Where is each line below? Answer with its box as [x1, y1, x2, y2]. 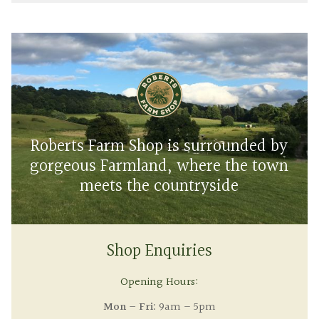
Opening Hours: [120, 273, 199, 292]
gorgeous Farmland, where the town [30, 152, 289, 180]
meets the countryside [80, 172, 239, 200]
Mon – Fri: [103, 298, 156, 317]
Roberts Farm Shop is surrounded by [31, 132, 288, 160]
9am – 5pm [155, 298, 216, 317]
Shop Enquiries [106, 238, 212, 266]
